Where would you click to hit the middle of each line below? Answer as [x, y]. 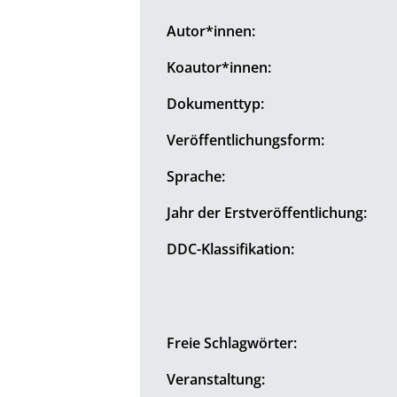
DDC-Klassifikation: [231, 249]
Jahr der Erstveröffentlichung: [267, 212]
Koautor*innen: [219, 67]
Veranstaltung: [216, 379]
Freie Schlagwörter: [232, 343]
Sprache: [196, 176]
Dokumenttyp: [216, 103]
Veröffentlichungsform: [246, 140]
